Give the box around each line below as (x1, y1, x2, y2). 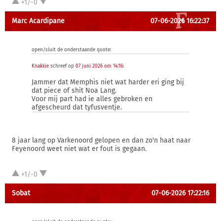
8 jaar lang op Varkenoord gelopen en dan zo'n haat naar (12, 136, 190, 145)
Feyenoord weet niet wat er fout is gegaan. (12, 145, 147, 153)
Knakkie (32, 63, 49, 69)
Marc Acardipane (12, 17, 65, 25)
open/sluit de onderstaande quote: (32, 47, 111, 53)
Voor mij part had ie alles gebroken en (32, 95, 152, 103)
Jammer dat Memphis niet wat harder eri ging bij (32, 78, 184, 86)
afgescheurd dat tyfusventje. (32, 103, 122, 111)
